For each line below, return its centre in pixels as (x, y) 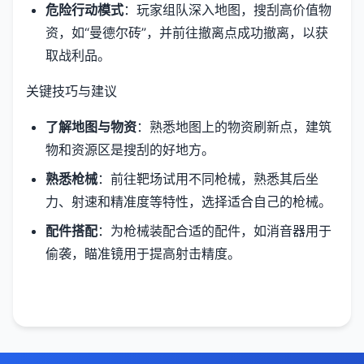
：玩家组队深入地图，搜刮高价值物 (227, 10)
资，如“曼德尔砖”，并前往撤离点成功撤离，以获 (187, 33)
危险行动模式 (84, 10)
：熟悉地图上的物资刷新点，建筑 (234, 127)
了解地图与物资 (91, 127)
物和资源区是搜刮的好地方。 (130, 150)
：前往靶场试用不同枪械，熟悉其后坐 (208, 179)
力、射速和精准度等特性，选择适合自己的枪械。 (188, 202)
